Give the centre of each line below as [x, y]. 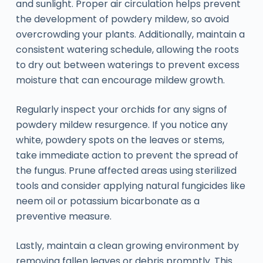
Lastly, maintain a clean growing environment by [127, 245]
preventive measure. [63, 216]
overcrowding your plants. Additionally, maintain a [130, 34]
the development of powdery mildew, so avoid [122, 19]
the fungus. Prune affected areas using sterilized [126, 170]
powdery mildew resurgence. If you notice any [122, 124]
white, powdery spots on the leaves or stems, [120, 140]
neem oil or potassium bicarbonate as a [107, 201]
